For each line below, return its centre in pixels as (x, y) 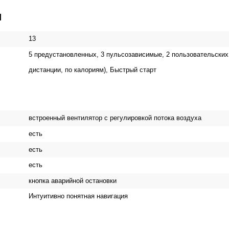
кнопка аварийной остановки (72, 180)
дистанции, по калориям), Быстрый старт (93, 70)
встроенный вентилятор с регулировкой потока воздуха (114, 118)
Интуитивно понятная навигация (77, 196)
